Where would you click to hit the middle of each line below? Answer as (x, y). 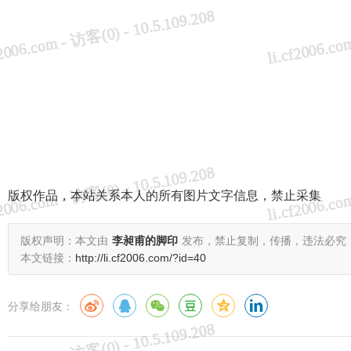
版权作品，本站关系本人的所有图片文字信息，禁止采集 (165, 195)
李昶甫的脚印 (145, 241)
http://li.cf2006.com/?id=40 (141, 258)
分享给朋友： (41, 307)
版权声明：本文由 (64, 241)
